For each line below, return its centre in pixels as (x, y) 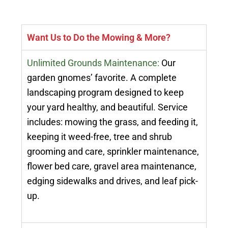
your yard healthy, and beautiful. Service (108, 107)
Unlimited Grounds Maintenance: (93, 63)
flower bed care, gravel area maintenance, (112, 166)
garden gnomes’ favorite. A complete (102, 78)
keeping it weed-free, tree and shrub (100, 137)
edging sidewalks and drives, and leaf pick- (113, 181)
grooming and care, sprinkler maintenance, (113, 152)
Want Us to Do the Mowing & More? (99, 38)
